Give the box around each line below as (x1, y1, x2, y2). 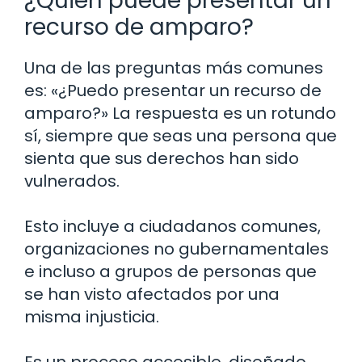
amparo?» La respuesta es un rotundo (24, 102, 336, 125)
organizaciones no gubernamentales (24, 238, 329, 261)
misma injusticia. (24, 305, 159, 329)
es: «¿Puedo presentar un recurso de (24, 79, 322, 103)
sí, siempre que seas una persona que (24, 124, 337, 148)
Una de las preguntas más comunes (24, 57, 323, 80)
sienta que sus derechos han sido (24, 147, 299, 170)
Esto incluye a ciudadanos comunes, (24, 215, 321, 238)
